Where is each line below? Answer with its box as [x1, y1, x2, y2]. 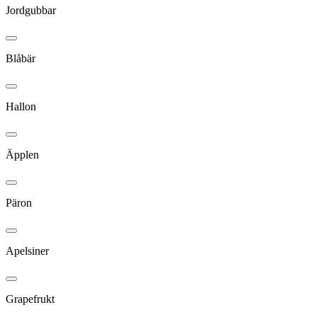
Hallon [6, 100, 36, 113]
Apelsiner [6, 244, 49, 257]
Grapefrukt [6, 292, 54, 305]
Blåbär [6, 52, 35, 64]
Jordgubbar [6, 4, 56, 16]
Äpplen [6, 148, 39, 161]
